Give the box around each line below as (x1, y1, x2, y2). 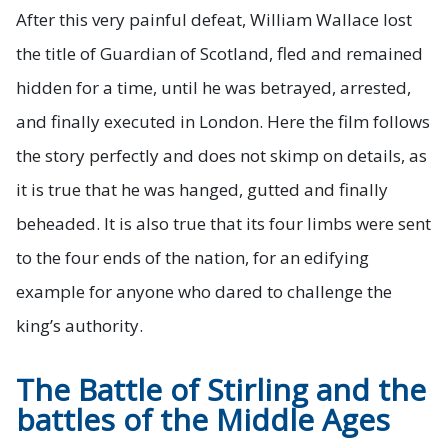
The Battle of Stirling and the (16, 368, 426, 410)
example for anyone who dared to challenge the (16, 279, 392, 303)
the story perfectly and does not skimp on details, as (16, 143, 427, 167)
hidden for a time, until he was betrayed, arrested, (16, 75, 411, 99)
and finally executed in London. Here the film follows (16, 109, 430, 133)
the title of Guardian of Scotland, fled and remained (16, 41, 423, 65)
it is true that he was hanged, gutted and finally (16, 177, 388, 201)
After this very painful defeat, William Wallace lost (16, 7, 412, 31)
